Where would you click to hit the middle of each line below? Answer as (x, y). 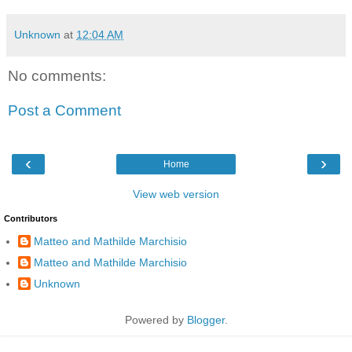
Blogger (205, 319)
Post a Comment (64, 110)
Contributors (31, 219)
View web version (176, 194)
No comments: (57, 76)
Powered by (156, 319)
